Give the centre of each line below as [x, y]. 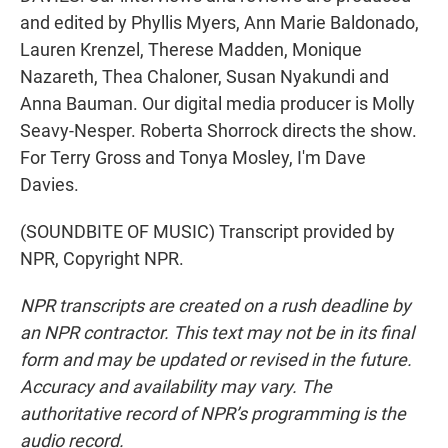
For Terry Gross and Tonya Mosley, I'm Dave [193, 158]
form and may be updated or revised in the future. [216, 360]
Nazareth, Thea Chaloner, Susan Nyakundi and [204, 77]
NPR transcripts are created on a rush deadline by [215, 306]
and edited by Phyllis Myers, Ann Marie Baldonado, [219, 23]
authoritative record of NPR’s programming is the [213, 414]
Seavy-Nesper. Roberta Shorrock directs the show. [218, 131]
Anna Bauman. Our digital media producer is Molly [217, 104]
